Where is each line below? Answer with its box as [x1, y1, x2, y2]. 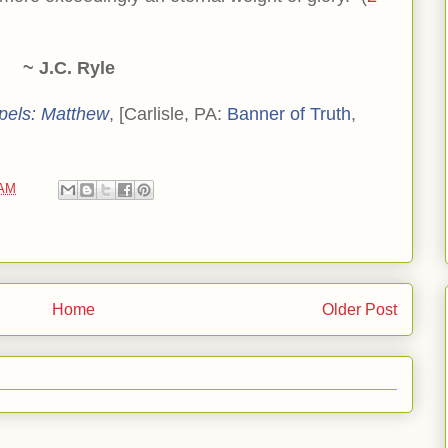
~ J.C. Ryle [23, 57, 115, 78]
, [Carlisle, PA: [109, 103, 227, 124]
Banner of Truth [227, 103, 351, 124]
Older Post [322, 301, 397, 319]
